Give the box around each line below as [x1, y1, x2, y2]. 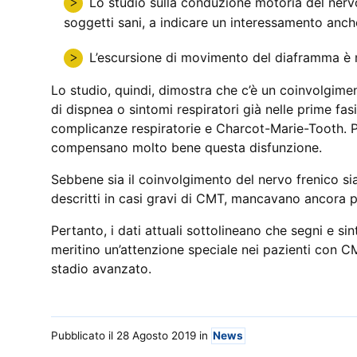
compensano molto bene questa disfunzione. [51, 139, 322, 155]
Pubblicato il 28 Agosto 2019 [51, 329, 196, 343]
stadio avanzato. [51, 260, 151, 277]
